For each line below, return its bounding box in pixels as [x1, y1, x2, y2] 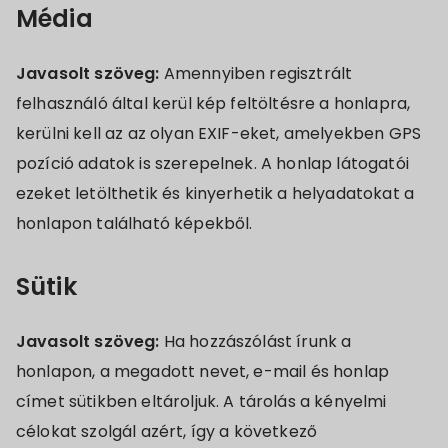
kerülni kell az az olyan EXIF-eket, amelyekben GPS [16, 122, 422, 145]
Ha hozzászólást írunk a [163, 330, 352, 353]
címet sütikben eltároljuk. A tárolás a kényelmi [16, 390, 387, 413]
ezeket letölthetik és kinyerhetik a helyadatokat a [16, 182, 415, 205]
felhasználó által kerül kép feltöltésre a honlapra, [16, 92, 411, 115]
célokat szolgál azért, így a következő [16, 420, 318, 443]
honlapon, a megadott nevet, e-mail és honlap [16, 360, 390, 383]
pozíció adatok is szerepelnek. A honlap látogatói [16, 152, 409, 175]
